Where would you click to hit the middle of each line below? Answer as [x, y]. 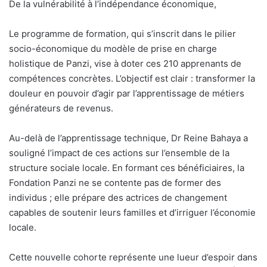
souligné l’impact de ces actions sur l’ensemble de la [119, 153]
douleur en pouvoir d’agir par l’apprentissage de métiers [127, 94]
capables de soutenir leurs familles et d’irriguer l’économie [132, 213]
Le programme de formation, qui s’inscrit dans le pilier [122, 34]
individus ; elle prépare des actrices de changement [118, 198]
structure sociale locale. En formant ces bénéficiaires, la [127, 168]
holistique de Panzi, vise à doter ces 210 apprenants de [125, 64]
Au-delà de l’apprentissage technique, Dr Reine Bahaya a [128, 138]
